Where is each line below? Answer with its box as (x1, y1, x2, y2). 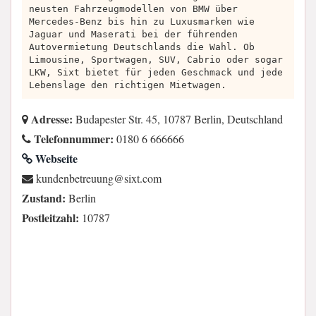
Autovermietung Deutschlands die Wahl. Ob (29, 42, 255, 53)
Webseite (32, 150, 78, 167)
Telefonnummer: (31, 130, 114, 147)
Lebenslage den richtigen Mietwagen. (29, 80, 226, 91)
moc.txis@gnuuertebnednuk (36, 171, 162, 186)
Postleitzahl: (22, 209, 79, 226)
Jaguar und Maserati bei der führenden (29, 29, 238, 40)
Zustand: (22, 190, 66, 207)
